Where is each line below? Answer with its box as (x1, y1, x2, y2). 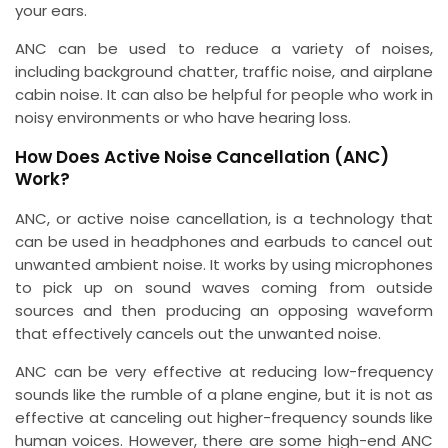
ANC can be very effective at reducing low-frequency (15, 360, 433, 382)
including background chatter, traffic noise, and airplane (15, 60, 433, 82)
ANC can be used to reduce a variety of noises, (15, 37, 433, 59)
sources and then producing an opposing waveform (15, 299, 433, 321)
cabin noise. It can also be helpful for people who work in (15, 83, 433, 105)
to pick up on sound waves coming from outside (15, 276, 433, 298)
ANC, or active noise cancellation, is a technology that (15, 207, 433, 229)
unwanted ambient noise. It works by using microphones (15, 253, 433, 275)
